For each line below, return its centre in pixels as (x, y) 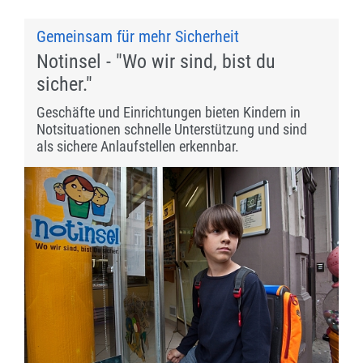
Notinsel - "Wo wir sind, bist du (156, 62)
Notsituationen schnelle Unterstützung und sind (172, 130)
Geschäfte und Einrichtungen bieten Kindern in (169, 113)
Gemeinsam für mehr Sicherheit (138, 37)
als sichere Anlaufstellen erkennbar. (138, 147)
